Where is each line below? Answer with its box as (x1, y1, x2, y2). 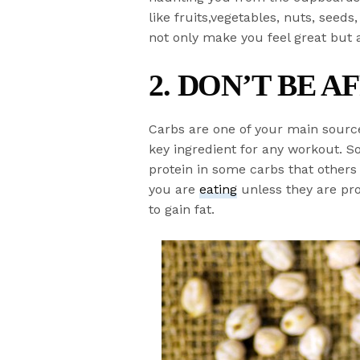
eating (199, 181, 238, 197)
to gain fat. (149, 201, 215, 217)
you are (149, 181, 200, 197)
